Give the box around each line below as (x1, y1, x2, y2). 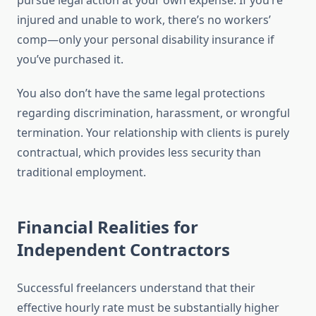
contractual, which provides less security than (17, 145, 261, 161)
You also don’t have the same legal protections (17, 85, 265, 102)
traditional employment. (17, 164, 146, 181)
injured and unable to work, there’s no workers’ (17, 12, 271, 28)
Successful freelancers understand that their (17, 280, 255, 296)
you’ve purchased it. (17, 51, 123, 68)
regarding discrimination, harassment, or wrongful (17, 105, 290, 121)
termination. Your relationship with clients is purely (17, 125, 289, 141)
